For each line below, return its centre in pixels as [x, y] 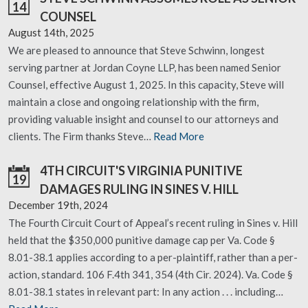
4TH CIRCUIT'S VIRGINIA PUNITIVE [141, 170]
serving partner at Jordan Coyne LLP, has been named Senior [145, 67]
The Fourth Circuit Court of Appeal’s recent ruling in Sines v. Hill [153, 223]
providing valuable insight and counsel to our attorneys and [143, 119]
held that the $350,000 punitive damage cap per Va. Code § [142, 240]
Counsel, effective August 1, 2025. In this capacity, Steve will [146, 85]
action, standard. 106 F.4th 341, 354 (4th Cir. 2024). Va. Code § [151, 274]
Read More [179, 136]
